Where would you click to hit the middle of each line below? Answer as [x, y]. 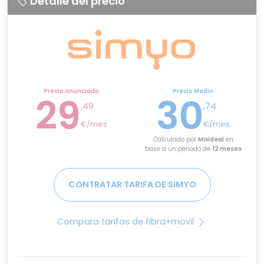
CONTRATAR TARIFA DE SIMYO [132, 185]
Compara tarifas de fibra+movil [127, 222]
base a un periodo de [178, 149]
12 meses [227, 149]
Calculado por [175, 140]
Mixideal [211, 140]
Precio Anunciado [71, 91]
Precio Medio [193, 91]
